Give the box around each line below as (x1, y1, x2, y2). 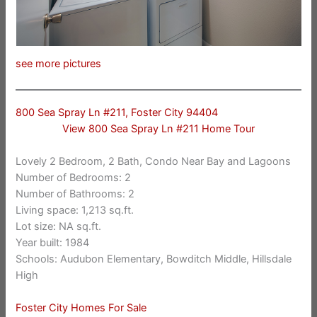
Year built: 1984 (16, 236, 90, 250)
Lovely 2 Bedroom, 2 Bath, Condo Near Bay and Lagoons (16, 155, 292, 168)
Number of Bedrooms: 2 (16, 171, 132, 185)
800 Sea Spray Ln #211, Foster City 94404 (16, 105, 219, 119)
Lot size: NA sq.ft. (16, 220, 102, 234)
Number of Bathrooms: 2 (16, 188, 135, 201)
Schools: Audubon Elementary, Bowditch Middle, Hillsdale (16, 253, 292, 266)
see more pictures (16, 57, 102, 71)
